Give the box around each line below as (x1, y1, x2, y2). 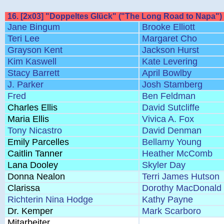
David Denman (142, 125, 201, 135)
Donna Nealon (7, 171, 65, 181)
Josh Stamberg (142, 79, 202, 89)
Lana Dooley (7, 160, 58, 170)
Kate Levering (142, 56, 197, 66)
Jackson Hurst (142, 45, 199, 55)
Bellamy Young (142, 137, 201, 147)
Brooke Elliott (142, 22, 195, 32)
